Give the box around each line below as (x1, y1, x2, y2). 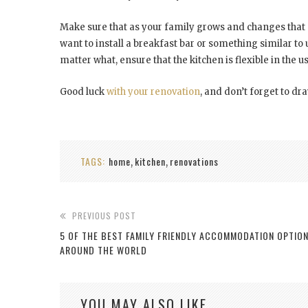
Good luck (60, 85, 107, 98)
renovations (170, 153, 219, 168)
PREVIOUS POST (72, 209, 136, 221)
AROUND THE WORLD (60, 242, 147, 257)
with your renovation (107, 85, 200, 98)
